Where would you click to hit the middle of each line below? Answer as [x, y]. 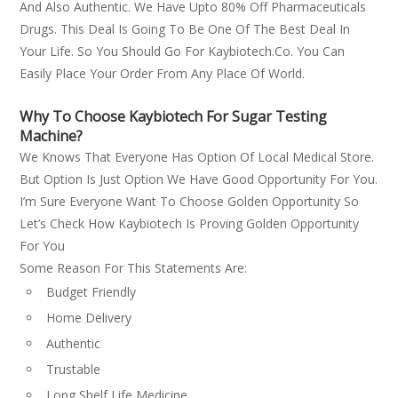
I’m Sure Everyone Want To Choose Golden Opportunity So [190, 201]
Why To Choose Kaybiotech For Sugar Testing [174, 116]
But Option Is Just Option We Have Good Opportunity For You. [199, 179]
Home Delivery [89, 318]
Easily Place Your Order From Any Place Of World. [163, 73]
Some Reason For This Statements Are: [134, 268]
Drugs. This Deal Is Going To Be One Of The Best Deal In [185, 29]
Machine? [52, 136]
